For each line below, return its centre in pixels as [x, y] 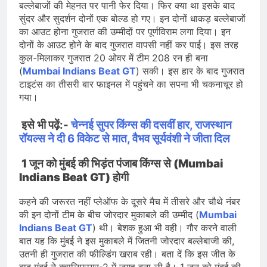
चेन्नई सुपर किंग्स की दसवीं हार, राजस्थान [151, 125]
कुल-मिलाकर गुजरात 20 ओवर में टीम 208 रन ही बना [114, 58]
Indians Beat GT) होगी [74, 177]
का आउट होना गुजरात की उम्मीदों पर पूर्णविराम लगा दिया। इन [125, 31]
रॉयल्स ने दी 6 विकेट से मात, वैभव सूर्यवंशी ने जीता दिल [124, 138]
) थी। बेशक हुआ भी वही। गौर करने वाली [164, 228]
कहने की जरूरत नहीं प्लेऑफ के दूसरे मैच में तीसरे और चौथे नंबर [130, 202]
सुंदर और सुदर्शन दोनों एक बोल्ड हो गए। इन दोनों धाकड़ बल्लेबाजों [132, 18]
